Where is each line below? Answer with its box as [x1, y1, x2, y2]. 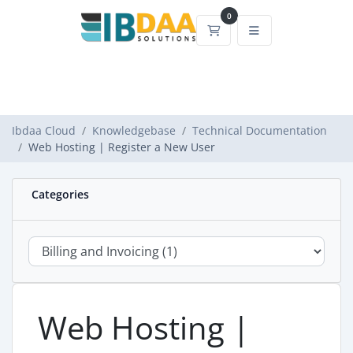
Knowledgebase [92, 123, 176, 138]
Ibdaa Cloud [12, 123, 76, 138]
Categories [25, 187, 89, 202]
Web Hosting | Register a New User [28, 139, 215, 154]
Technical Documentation [192, 123, 327, 138]
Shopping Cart [219, 21, 295, 37]
